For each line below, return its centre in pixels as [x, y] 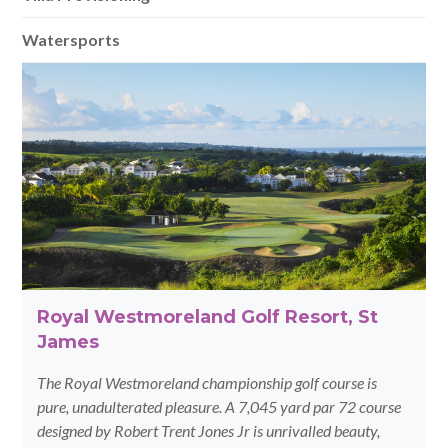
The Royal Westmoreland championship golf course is [207, 382]
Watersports [71, 39]
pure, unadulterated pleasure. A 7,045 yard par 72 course [219, 406]
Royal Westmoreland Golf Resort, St [208, 316]
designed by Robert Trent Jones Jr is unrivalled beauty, [209, 430]
